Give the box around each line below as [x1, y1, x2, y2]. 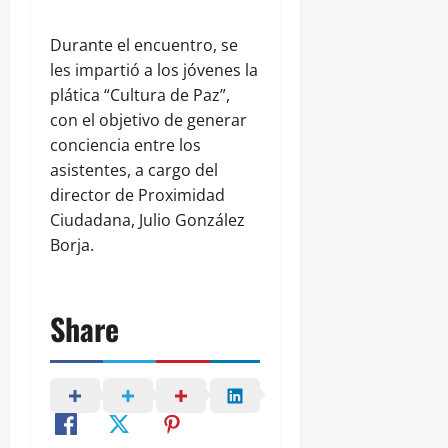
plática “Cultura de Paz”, [50, 83, 230, 106]
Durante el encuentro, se [50, 33, 238, 56]
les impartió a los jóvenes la [50, 58, 258, 81]
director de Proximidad [50, 183, 225, 206]
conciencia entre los [50, 133, 201, 156]
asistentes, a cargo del [50, 158, 218, 181]
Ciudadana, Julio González [50, 208, 245, 231]
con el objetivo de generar [50, 108, 247, 131]
